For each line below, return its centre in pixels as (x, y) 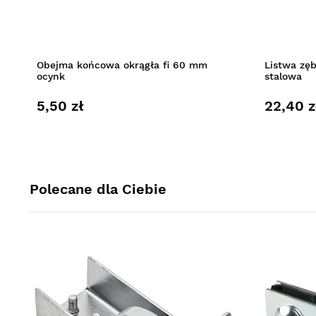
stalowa (283, 76)
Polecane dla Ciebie (98, 189)
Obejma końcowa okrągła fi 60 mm (122, 65)
